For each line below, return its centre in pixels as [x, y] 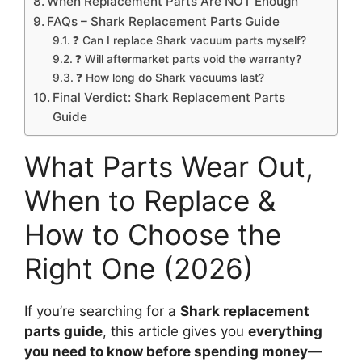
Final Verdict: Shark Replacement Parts [169, 97]
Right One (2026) [139, 268]
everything [285, 331]
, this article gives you [175, 331]
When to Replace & [150, 200]
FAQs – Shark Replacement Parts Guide [164, 21]
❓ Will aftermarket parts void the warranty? [188, 59]
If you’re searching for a [102, 311]
